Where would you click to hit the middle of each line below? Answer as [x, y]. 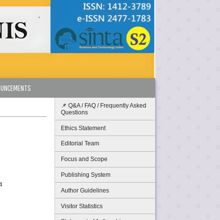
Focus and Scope [84, 159]
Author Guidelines [85, 190]
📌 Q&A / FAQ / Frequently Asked [104, 105]
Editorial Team [80, 144]
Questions [74, 112]
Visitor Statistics [82, 206]
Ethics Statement [83, 128]
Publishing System [86, 175]
